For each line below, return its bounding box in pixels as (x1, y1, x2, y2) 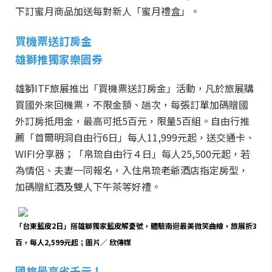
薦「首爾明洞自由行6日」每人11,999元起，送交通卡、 (15, 130, 255, 144)
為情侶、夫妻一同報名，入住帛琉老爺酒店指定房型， (15, 163, 248, 177)
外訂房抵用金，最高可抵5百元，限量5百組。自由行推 (15, 114, 250, 128)
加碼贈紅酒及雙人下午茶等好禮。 (15, 179, 161, 194)
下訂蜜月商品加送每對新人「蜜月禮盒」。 (15, 4, 200, 18)
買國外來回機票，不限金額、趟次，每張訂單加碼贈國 (15, 97, 248, 112)
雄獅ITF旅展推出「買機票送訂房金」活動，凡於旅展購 (15, 81, 254, 95)
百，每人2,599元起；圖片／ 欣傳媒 (15, 237, 131, 247)
